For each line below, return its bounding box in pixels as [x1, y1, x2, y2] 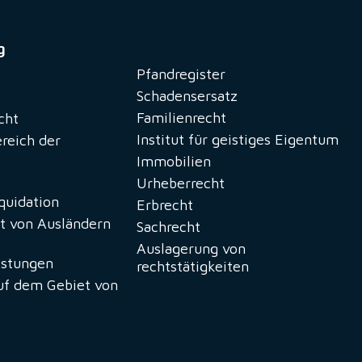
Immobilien [136, 153, 211, 170]
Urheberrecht [136, 175, 225, 192]
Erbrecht [136, 196, 193, 214]
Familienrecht [136, 109, 226, 127]
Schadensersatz [136, 87, 238, 105]
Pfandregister [136, 65, 225, 83]
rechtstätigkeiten [136, 258, 249, 276]
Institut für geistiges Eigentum [136, 131, 339, 149]
